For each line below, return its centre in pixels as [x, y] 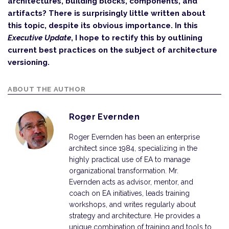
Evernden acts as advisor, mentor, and [131, 182]
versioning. [29, 62]
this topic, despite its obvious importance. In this [103, 26]
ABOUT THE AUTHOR [47, 89]
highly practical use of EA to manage [129, 159]
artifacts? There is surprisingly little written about [107, 13]
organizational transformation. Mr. [123, 171]
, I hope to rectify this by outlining [137, 38]
